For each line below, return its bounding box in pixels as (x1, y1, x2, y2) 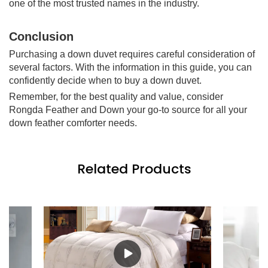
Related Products (77, 160, 191, 179)
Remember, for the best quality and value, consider (9, 91, 223, 102)
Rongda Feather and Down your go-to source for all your (9, 104, 247, 115)
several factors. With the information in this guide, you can (9, 62, 252, 72)
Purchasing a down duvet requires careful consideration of (9, 48, 255, 59)
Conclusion (9, 29, 74, 43)
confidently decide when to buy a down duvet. (9, 75, 202, 86)
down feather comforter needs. (9, 117, 137, 128)
